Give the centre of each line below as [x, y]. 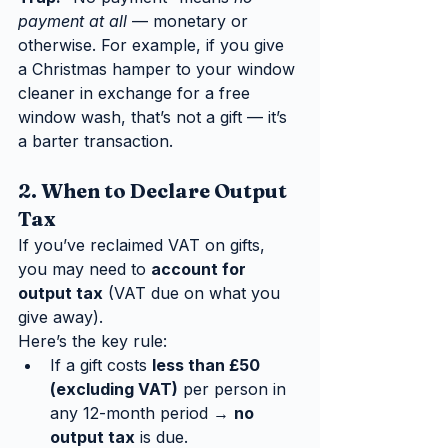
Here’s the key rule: [92, 340]
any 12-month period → [142, 412]
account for [200, 268]
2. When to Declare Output [154, 190]
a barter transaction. [95, 140]
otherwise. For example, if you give [153, 44]
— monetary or [190, 20]
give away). [60, 316]
